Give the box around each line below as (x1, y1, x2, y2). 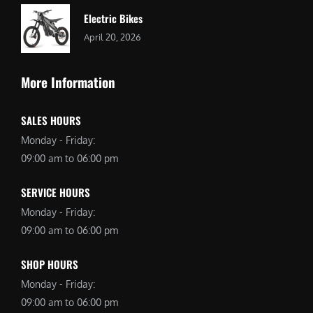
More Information (21, 71, 115, 92)
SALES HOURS (21, 112, 81, 128)
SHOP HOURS (21, 256, 78, 272)
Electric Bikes (84, 10, 143, 27)
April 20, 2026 (84, 31, 141, 43)
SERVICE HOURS (21, 184, 90, 200)
